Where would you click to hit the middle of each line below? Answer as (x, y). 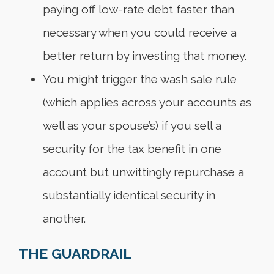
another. (64, 219)
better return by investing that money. (145, 56)
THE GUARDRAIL (75, 254)
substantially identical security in (129, 195)
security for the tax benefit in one (132, 149)
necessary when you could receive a (140, 33)
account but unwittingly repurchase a (143, 172)
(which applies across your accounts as (147, 102)
